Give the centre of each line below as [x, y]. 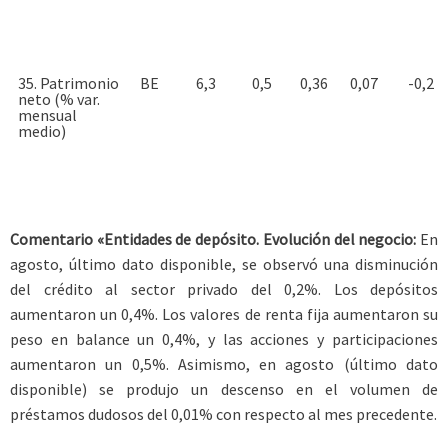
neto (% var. [59, 98]
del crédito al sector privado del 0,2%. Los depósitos [224, 288]
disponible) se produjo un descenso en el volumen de [224, 388]
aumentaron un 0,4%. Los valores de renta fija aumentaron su [224, 313]
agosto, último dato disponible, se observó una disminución [224, 263]
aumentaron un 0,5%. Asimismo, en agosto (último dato [224, 363]
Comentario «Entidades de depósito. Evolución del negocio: [213, 238]
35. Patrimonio [68, 82]
